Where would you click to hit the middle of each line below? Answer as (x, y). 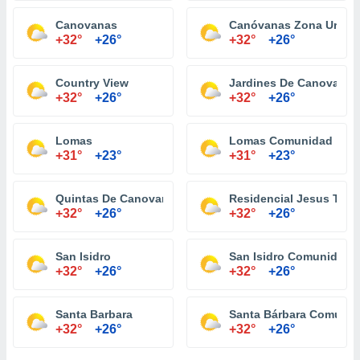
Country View (92, 83)
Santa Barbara (94, 314)
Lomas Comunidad (281, 141)
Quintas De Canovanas (119, 198)
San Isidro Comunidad (290, 256)
